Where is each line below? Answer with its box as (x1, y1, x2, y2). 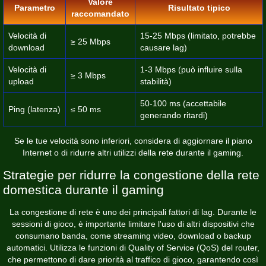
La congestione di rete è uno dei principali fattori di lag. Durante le (9, 207, 256, 217)
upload (8, 76, 34, 86)
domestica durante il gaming (3, 182, 164, 197)
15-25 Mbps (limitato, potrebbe (140, 30, 256, 40)
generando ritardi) (140, 110, 208, 120)
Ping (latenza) (8, 104, 61, 114)
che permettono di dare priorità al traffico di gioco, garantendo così (8, 254, 258, 264)
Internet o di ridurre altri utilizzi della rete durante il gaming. (23, 147, 243, 157)
